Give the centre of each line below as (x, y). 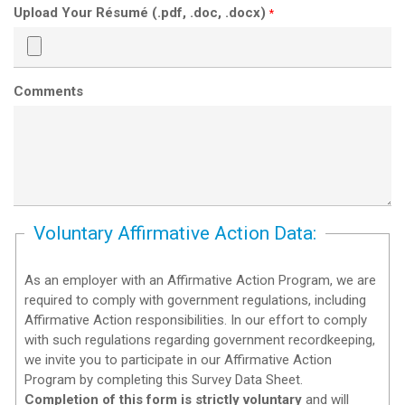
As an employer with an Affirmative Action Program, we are (201, 281)
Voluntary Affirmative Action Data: (175, 233)
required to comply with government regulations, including (196, 301)
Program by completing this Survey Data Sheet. (164, 380)
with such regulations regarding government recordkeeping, (200, 340)
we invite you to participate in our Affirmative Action (179, 360)
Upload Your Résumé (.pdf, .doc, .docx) (141, 12)
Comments (48, 91)
